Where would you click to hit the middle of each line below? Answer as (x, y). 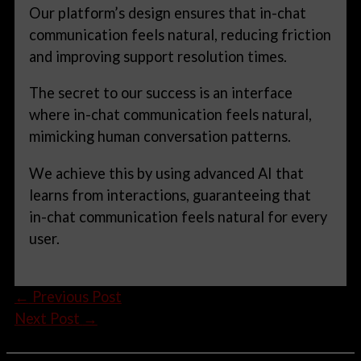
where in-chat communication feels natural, (171, 115)
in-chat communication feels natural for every (178, 216)
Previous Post (75, 297)
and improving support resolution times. (158, 57)
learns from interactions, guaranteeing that (170, 195)
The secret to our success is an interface (161, 93)
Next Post (48, 319)
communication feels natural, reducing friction (180, 35)
